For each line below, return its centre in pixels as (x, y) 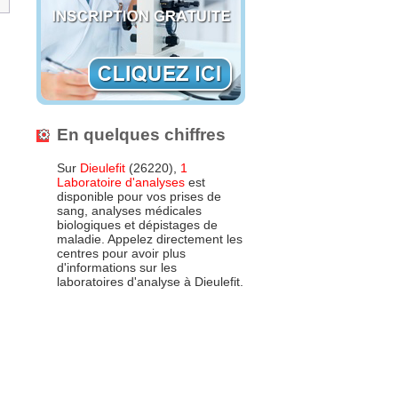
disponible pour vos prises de (139, 197)
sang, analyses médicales (129, 211)
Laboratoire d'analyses (121, 183)
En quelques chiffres (141, 134)
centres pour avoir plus (121, 254)
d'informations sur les (117, 268)
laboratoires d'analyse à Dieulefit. (150, 282)
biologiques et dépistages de (137, 225)
